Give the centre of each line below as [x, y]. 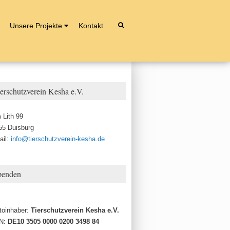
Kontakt [91, 26]
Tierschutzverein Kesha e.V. [75, 210]
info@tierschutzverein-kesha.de [58, 139]
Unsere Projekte [36, 26]
